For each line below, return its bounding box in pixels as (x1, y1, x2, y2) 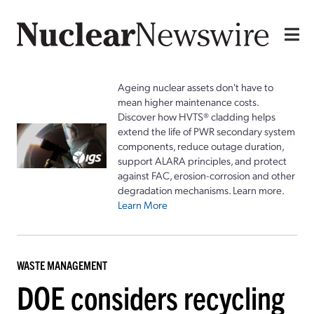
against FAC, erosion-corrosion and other (118, 168, 295, 182)
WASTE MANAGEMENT (17, 257, 107, 272)
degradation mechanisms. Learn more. (118, 182, 285, 197)
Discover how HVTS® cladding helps (118, 109, 275, 123)
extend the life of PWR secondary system (118, 123, 295, 138)
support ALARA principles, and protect (118, 153, 287, 168)
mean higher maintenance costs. (118, 94, 259, 109)
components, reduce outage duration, (118, 138, 284, 153)
